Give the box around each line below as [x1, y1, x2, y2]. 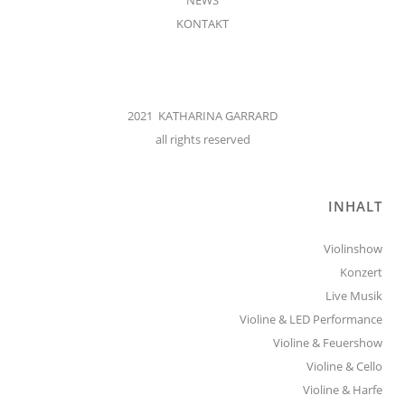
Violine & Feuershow [273, 334, 382, 351]
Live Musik [325, 287, 382, 304]
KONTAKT [176, 14, 229, 32]
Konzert [340, 263, 382, 280]
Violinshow [324, 240, 382, 257]
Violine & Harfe [303, 381, 382, 398]
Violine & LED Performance [240, 310, 382, 327]
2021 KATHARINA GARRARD [127, 107, 278, 124]
